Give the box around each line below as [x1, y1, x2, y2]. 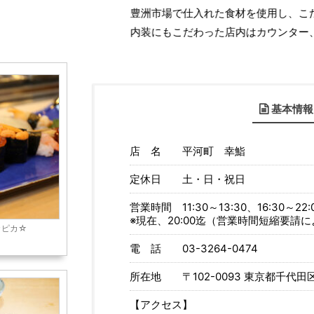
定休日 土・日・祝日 [130, 172, 245, 186]
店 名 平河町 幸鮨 [130, 144, 245, 158]
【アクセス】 [130, 297, 193, 311]
